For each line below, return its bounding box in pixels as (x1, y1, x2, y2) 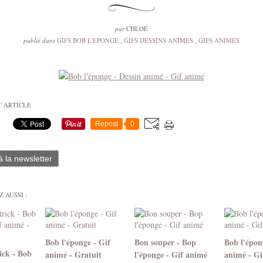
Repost (95, 120, 118, 128)
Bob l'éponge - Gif (45, 236, 110, 248)
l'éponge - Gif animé (134, 248, 207, 261)
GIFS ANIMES (198, 36, 240, 45)
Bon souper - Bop (134, 236, 196, 248)
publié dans (23, 36, 55, 45)
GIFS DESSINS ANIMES (124, 36, 193, 45)
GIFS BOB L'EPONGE (57, 36, 119, 45)
